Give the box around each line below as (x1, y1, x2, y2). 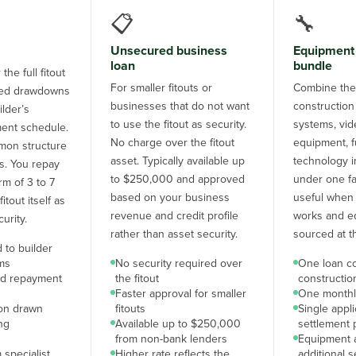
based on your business (110, 191, 230, 204)
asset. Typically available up (110, 154, 245, 168)
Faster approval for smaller (114, 287, 246, 300)
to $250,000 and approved (110, 172, 245, 186)
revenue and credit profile (110, 209, 238, 222)
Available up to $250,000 (114, 317, 241, 331)
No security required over (114, 257, 242, 270)
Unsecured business (110, 43, 227, 59)
